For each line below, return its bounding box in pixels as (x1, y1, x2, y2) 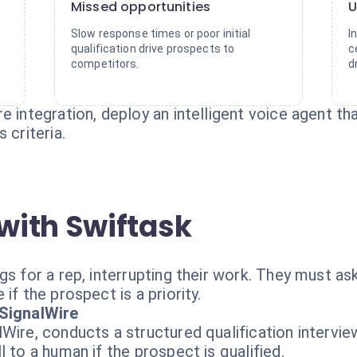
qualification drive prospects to (71, 42, 235, 55)
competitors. (71, 57, 139, 70)
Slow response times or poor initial (71, 27, 251, 40)
